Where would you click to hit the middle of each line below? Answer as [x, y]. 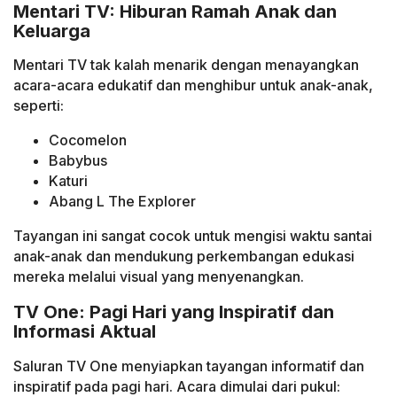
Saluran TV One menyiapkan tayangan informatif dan [189, 366]
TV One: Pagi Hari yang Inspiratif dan [174, 311]
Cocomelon [88, 140]
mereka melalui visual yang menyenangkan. [159, 277]
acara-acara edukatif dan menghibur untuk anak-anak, [193, 86]
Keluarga [52, 31]
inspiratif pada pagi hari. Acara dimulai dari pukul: [177, 386]
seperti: [39, 106]
